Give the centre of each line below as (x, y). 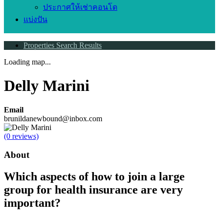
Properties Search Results (63, 45)
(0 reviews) (21, 136)
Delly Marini (47, 86)
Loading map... (27, 62)
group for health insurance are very (93, 190)
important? (32, 203)
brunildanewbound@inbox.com (53, 118)
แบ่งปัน (35, 19)
